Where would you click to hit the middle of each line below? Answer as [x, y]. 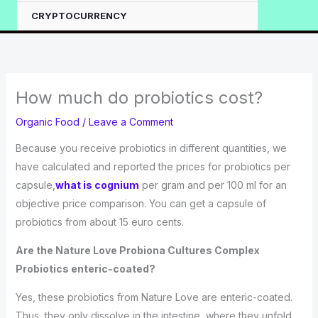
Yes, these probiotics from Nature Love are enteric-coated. [154, 297]
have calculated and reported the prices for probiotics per [153, 166]
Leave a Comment [131, 122]
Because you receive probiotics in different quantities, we [151, 148]
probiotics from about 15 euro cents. [99, 222]
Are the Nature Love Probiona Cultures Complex [137, 250]
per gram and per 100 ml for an [213, 185]
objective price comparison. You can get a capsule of [141, 203]
